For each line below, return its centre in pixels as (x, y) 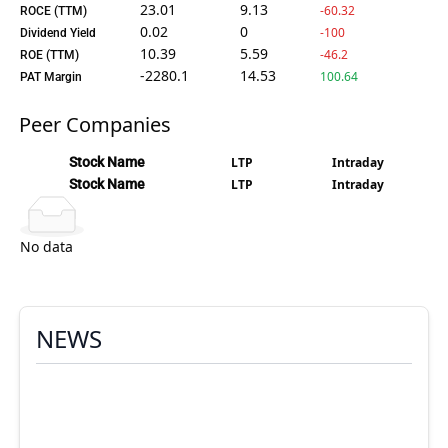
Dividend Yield (58, 32)
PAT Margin (51, 76)
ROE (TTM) (50, 54)
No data (47, 246)
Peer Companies (95, 124)
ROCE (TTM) (54, 10)
